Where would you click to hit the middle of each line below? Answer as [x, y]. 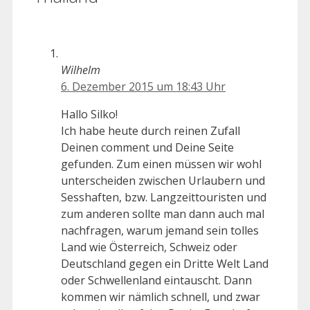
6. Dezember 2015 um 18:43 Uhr [143, 87]
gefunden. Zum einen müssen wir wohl [161, 164]
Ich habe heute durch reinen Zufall [151, 131]
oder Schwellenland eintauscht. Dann [156, 281]
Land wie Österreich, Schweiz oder [149, 247]
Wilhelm [81, 70]
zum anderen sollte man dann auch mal [163, 214]
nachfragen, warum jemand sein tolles [160, 231]
